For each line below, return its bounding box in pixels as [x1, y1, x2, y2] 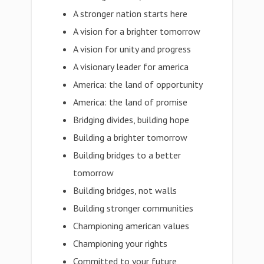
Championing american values [73, 220, 190, 232]
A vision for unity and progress [73, 43, 192, 55]
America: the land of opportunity [73, 78, 203, 90]
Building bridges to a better [73, 149, 181, 161]
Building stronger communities [73, 202, 194, 214]
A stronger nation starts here [73, 8, 188, 19]
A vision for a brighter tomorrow [73, 25, 201, 37]
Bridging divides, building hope [73, 114, 190, 126]
